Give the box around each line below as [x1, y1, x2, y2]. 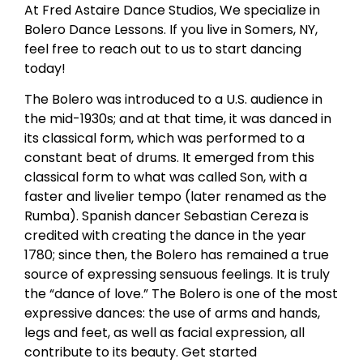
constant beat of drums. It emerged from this [24, 148, 314, 168]
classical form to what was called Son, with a [24, 168, 307, 187]
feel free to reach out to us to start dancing [24, 39, 301, 58]
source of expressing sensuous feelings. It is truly [24, 265, 330, 284]
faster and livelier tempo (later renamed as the [24, 187, 327, 207]
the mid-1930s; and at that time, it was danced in [24, 109, 331, 129]
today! [24, 58, 66, 78]
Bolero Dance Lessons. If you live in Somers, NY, [24, 19, 318, 39]
